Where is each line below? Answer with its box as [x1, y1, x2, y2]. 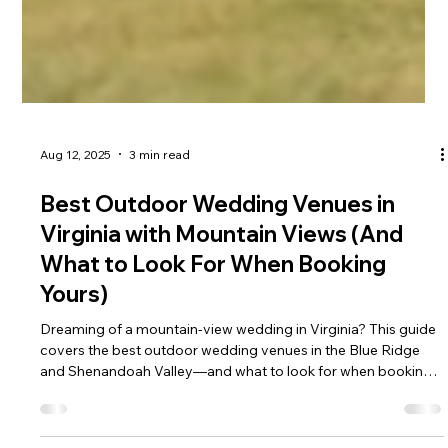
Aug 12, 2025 [40, 234, 112, 250]
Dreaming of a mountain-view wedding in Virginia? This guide [40, 408, 437, 427]
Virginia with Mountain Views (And [40, 308, 404, 337]
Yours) [40, 368, 109, 397]
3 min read [129, 234, 191, 250]
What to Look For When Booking [40, 338, 387, 367]
